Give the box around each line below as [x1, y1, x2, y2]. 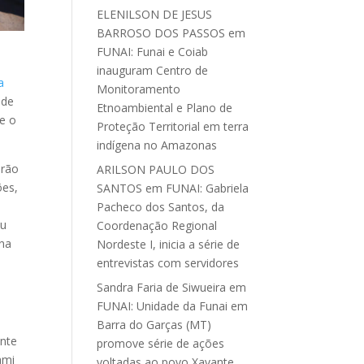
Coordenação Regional [97, 218, 218, 233]
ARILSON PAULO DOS [97, 162, 215, 177]
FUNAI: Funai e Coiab [97, 44, 209, 59]
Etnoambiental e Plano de [97, 100, 233, 115]
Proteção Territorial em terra [97, 119, 249, 134]
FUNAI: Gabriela [166, 180, 249, 196]
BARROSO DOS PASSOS [97, 25, 226, 41]
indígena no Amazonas [97, 137, 218, 153]
